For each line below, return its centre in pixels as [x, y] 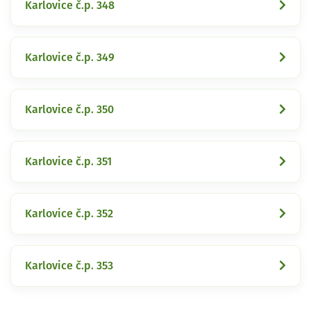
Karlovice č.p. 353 [69, 266]
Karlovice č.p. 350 [69, 109]
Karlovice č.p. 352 [69, 213]
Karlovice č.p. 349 [70, 57]
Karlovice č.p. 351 [68, 161]
